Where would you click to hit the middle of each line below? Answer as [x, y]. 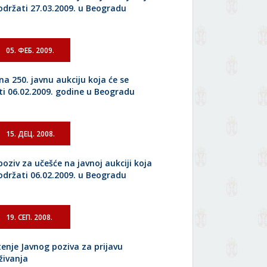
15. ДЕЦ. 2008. [31, 134]
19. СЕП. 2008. [30, 217]
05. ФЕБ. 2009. [30, 50]
